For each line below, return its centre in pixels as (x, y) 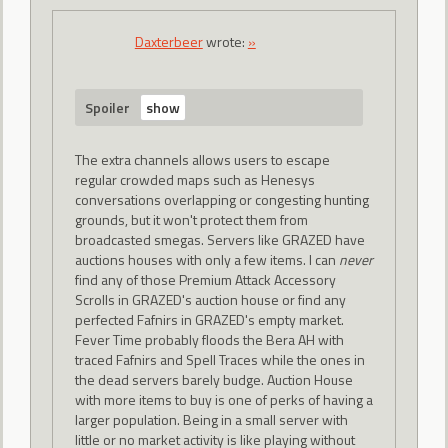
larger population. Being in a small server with (211, 419)
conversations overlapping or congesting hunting (221, 199)
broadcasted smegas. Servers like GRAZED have (219, 239)
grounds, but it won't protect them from (191, 219)
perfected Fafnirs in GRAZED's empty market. (209, 319)
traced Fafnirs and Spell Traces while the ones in (219, 359)
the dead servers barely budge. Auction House (213, 379)
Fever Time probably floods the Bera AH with (209, 339)
